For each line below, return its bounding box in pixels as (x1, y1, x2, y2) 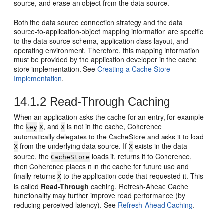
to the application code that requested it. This (61, 171, 204, 181)
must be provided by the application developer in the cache (14, 55, 197, 64)
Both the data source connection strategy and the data (14, 17, 183, 27)
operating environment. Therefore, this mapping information (14, 45, 200, 55)
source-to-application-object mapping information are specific (14, 27, 204, 36)
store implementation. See (14, 64, 98, 74)
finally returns (14, 171, 58, 181)
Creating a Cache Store (97, 64, 171, 74)
